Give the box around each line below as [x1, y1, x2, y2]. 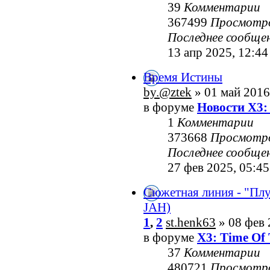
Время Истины [143, 70, 222, 85]
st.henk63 [166, 215, 216, 230]
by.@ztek [143, 85, 192, 100]
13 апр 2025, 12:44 [168, 45, 268, 60]
